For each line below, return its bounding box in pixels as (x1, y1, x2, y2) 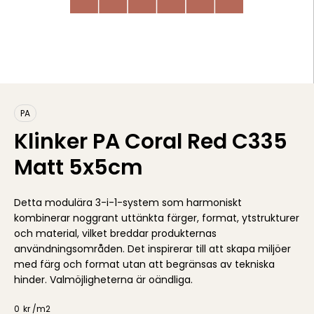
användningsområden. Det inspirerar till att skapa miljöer (14, 242, 291, 256)
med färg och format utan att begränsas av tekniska (14, 257, 275, 271)
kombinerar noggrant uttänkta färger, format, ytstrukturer (14, 211, 299, 225)
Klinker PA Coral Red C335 (14, 127, 287, 156)
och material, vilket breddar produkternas (14, 226, 217, 240)
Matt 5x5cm (14, 153, 143, 182)
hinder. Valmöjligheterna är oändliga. (14, 273, 193, 287)
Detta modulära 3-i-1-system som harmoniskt (14, 196, 242, 210)
